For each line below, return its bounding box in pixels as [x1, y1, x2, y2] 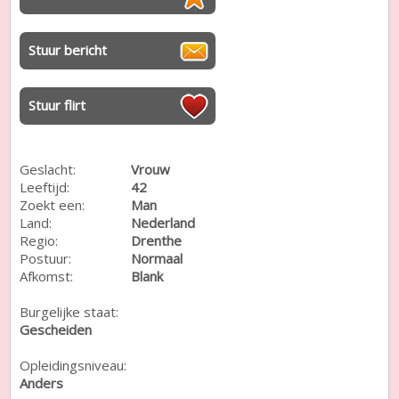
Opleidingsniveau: [20, 355, 127, 374]
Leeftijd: [20, 177, 70, 196]
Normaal [131, 248, 183, 267]
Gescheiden [20, 320, 93, 338]
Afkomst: [20, 266, 74, 285]
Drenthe [131, 231, 183, 249]
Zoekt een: [20, 195, 85, 214]
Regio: [20, 231, 59, 249]
